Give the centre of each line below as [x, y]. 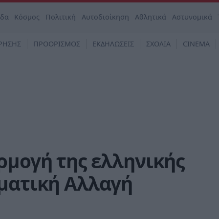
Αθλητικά [150, 17]
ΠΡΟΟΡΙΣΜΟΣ [57, 44]
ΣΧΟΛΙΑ [158, 44]
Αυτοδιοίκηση [106, 17]
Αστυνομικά [192, 17]
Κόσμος [27, 17]
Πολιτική [61, 17]
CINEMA [196, 44]
